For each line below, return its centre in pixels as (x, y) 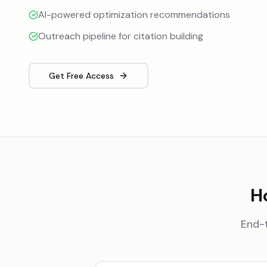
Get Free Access (81, 76)
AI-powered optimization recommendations (134, 15)
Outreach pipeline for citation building (121, 36)
